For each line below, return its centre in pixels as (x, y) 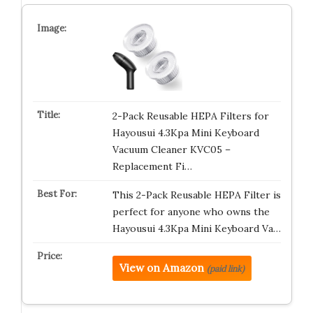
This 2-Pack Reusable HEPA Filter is (196, 195)
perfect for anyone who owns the (191, 212)
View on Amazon (161, 268)
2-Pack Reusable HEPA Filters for (190, 116)
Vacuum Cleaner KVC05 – (171, 150)
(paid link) (225, 269)
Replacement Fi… (152, 166)
